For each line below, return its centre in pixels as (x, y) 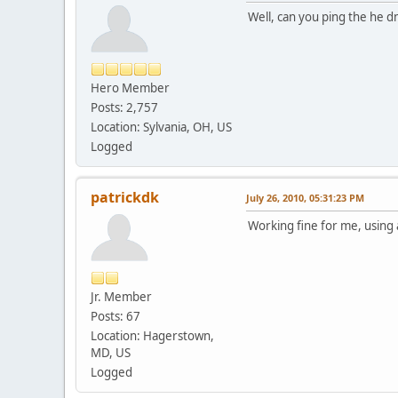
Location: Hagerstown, (152, 335)
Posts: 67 (115, 316)
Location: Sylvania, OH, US (161, 127)
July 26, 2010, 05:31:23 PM (305, 197)
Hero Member (130, 88)
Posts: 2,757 (124, 107)
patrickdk (125, 197)
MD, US (111, 352)
